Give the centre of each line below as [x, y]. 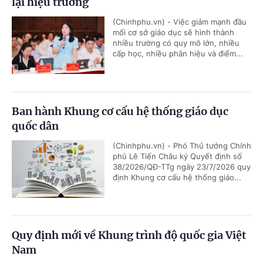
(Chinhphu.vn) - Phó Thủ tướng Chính [182, 145]
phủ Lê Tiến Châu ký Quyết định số [177, 156]
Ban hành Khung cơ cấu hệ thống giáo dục [120, 111]
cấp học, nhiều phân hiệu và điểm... [178, 53]
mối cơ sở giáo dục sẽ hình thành [173, 32]
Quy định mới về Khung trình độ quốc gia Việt [129, 235]
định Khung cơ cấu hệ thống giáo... [177, 177]
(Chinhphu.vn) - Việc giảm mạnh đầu [180, 21]
